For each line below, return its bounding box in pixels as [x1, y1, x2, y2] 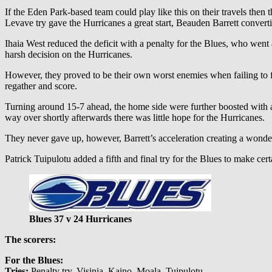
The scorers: [5, 234, 56, 245]
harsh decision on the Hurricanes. [5, 49, 132, 60]
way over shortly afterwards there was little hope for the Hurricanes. [5, 112, 265, 123]
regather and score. [5, 81, 77, 92]
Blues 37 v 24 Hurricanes [29, 214, 132, 225]
